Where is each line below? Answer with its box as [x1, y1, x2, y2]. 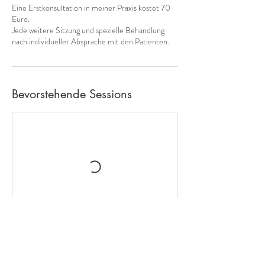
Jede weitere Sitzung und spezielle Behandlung [12, 24, 164, 36]
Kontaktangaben [12, 243, 98, 258]
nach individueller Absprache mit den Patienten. [12, 35, 169, 47]
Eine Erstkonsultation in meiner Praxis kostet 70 [12, 2, 170, 14]
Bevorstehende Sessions [12, 86, 132, 102]
